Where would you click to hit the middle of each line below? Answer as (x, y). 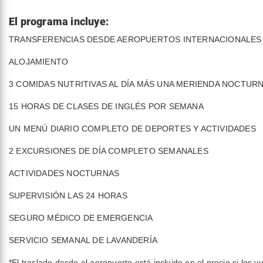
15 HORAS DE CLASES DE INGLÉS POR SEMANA (106, 106)
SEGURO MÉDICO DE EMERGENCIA (81, 218)
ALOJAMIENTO (39, 62)
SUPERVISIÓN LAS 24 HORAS (68, 195)
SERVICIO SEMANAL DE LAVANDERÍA (83, 240)
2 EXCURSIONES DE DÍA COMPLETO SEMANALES (109, 151)
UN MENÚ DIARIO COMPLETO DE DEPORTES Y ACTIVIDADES (132, 129)
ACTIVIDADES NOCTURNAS (64, 173)
